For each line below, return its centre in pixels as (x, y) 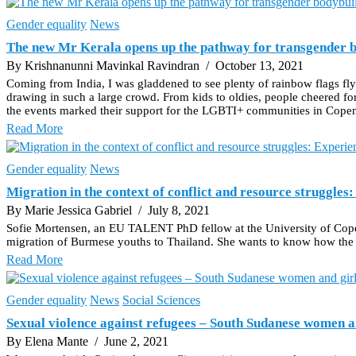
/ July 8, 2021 (172, 210)
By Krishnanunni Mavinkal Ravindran (104, 65)
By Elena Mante (49, 341)
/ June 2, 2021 (130, 341)
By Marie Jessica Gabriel (71, 210)
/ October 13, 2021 (253, 65)
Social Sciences (161, 300)
